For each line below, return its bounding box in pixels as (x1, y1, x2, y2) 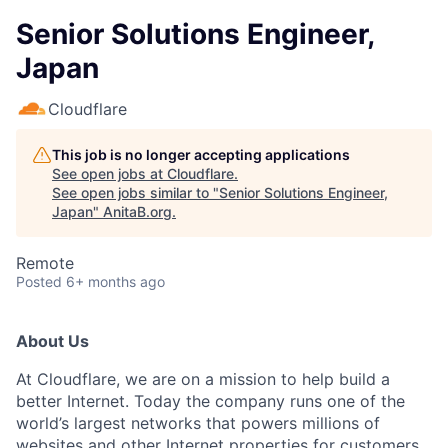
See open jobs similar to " (52, 184, 219, 201)
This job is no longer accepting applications (52, 146, 350, 163)
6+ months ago (66, 273, 165, 290)
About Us (16, 331, 89, 351)
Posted (16, 273, 62, 290)
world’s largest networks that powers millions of (16, 413, 380, 433)
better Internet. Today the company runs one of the (16, 391, 405, 411)
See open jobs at (52, 165, 167, 182)
